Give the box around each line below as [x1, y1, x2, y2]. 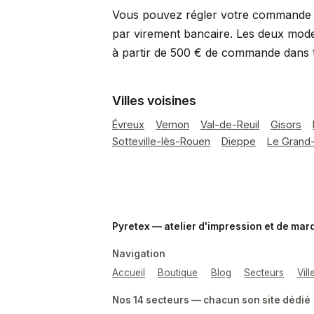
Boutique [158, 267, 198, 278]
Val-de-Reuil [200, 118, 259, 130]
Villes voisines [112, 93, 196, 108]
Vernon [156, 118, 189, 130]
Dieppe [221, 135, 256, 147]
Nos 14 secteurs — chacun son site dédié [112, 294, 310, 306]
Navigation [112, 248, 165, 259]
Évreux [112, 118, 144, 130]
